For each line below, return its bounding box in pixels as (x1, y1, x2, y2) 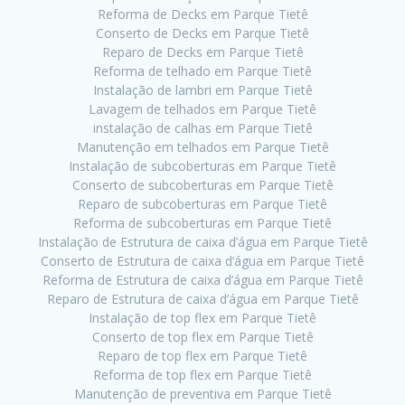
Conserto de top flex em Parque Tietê (91, 328, 314, 346)
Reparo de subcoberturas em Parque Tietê (78, 195, 327, 213)
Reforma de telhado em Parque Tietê (93, 62, 312, 80)
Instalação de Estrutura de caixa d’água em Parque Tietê (37, 233, 368, 251)
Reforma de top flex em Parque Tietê (93, 366, 312, 384)
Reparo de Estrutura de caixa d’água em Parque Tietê (46, 290, 359, 308)
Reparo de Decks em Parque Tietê (101, 43, 304, 61)
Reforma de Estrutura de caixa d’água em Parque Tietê (42, 271, 363, 289)
